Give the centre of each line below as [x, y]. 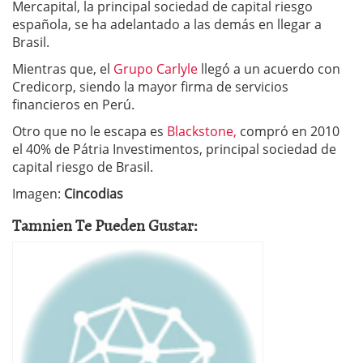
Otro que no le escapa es [90, 131]
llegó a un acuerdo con [269, 69]
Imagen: [38, 194]
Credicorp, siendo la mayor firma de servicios [150, 87]
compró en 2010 [288, 131]
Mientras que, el [63, 69]
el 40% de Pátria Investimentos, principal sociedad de [174, 149]
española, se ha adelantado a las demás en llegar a [167, 24]
